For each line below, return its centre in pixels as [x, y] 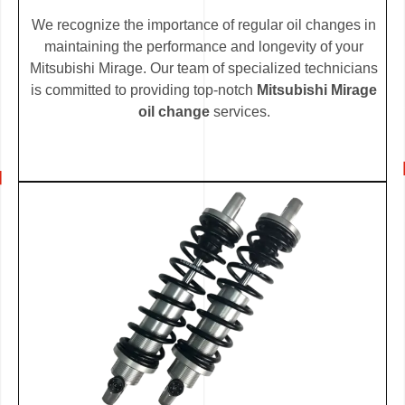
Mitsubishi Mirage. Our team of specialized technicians [204, 68]
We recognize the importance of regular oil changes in [204, 24]
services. [240, 111]
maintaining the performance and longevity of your [204, 46]
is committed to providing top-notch [144, 89]
